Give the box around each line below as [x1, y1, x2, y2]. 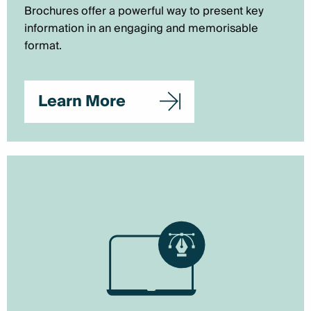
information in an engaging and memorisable [24, 19, 258, 38]
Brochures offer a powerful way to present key [24, 1, 264, 21]
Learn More [38, 88, 126, 115]
